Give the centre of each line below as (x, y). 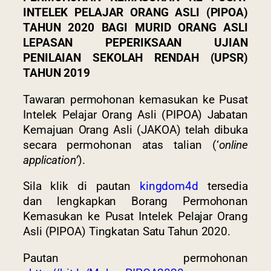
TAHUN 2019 (57, 73)
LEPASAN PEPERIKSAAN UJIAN (135, 43)
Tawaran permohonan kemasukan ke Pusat (135, 100)
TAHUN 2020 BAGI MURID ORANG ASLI (135, 28)
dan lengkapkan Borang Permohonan (135, 202)
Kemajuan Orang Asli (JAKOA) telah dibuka (135, 130)
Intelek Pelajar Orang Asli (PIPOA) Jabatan (135, 115)
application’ (51, 160)
